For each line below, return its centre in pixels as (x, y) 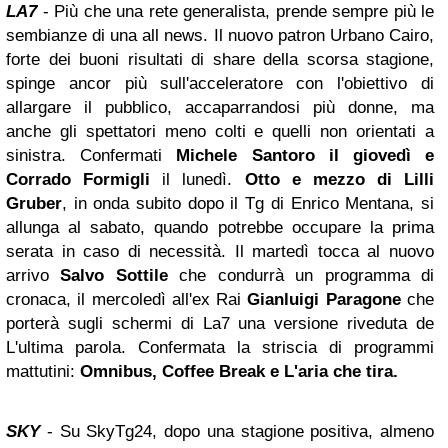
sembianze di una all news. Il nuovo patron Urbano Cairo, (220, 35)
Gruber (34, 203)
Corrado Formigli (78, 179)
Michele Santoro (245, 155)
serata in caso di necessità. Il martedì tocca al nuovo (220, 251)
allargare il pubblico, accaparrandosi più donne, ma (220, 107)
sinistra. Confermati (91, 155)
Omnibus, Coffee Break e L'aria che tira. (239, 371)
